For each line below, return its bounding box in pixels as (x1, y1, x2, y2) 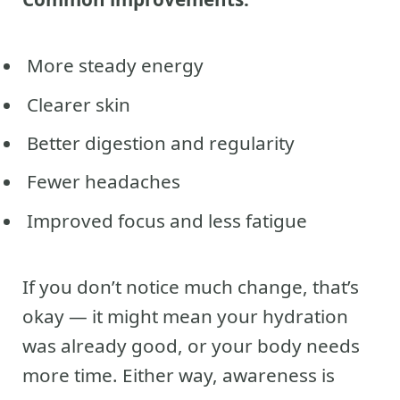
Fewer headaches (27, 169, 180, 195)
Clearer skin (27, 91, 130, 117)
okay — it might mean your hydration (22, 304, 348, 329)
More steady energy (27, 53, 204, 79)
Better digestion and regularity (27, 130, 295, 156)
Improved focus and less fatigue (27, 207, 307, 233)
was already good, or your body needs (22, 333, 360, 359)
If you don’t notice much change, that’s (22, 274, 359, 300)
